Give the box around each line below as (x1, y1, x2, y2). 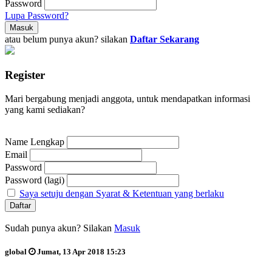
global (5, 247, 29, 257)
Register (5, 69, 45, 82)
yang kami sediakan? (5, 104, 85, 115)
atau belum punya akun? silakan (5, 34, 130, 45)
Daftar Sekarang (130, 34, 199, 45)
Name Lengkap (5, 136, 64, 147)
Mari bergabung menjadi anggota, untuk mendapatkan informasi (5, 93, 250, 104)
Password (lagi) (5, 174, 64, 185)
